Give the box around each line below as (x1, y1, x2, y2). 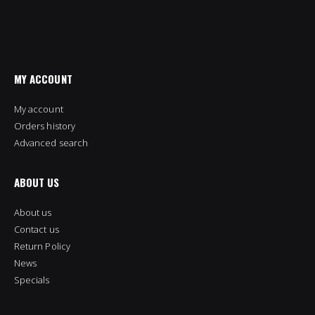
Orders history (14, 120, 75, 133)
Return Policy (14, 240, 70, 253)
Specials (14, 274, 50, 287)
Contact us (14, 223, 59, 236)
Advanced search (14, 136, 88, 150)
